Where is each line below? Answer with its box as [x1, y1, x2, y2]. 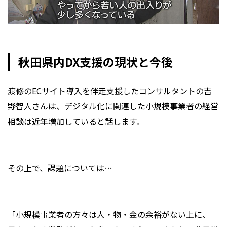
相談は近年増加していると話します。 [8, 115, 144, 127]
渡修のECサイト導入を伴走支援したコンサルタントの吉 [8, 84, 212, 97]
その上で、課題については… [8, 161, 112, 174]
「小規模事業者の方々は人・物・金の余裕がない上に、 [8, 208, 210, 220]
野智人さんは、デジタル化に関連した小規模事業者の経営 [8, 99, 218, 112]
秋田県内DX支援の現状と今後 [18, 53, 173, 71]
